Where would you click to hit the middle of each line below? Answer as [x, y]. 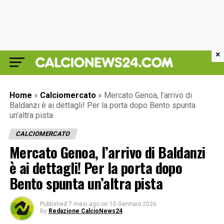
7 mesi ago [84, 204]
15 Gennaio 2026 [133, 204]
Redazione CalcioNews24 [85, 211]
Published [53, 204]
